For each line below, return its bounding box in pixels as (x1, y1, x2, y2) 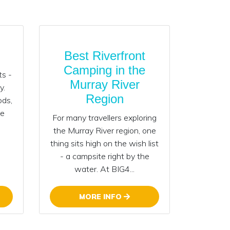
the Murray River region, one (53, 125, 156, 136)
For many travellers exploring (52, 112, 157, 123)
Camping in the (64, 63, 145, 77)
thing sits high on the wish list (50, 138, 159, 148)
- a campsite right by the (60, 150, 149, 161)
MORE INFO (79, 191, 124, 201)
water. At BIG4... (74, 163, 135, 174)
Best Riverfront (64, 48, 145, 63)
